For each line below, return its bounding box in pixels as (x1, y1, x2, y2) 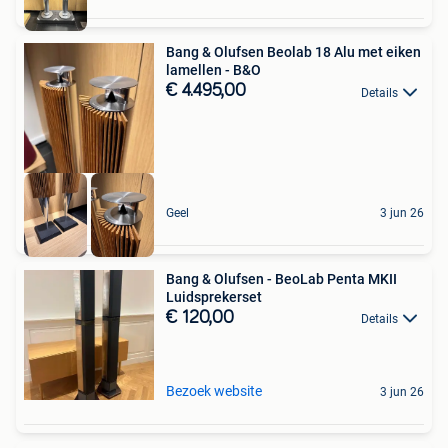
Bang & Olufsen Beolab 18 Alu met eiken (166, 44, 421, 61)
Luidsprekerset (166, 288, 262, 305)
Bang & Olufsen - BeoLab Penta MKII (166, 270, 397, 287)
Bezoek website (166, 382, 262, 399)
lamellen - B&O (166, 62, 261, 79)
